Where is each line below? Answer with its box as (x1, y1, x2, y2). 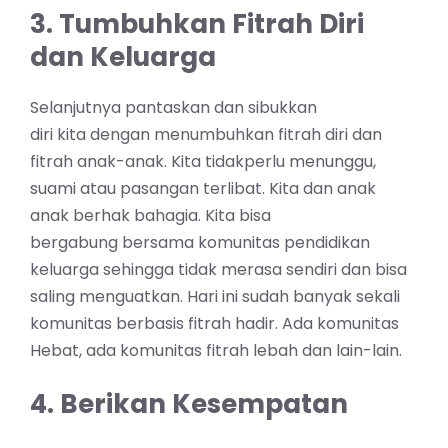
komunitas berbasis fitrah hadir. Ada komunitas (30, 312, 399, 336)
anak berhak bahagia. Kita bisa (30, 204, 271, 228)
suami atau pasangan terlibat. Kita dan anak (30, 177, 376, 201)
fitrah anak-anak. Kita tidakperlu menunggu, (30, 150, 376, 174)
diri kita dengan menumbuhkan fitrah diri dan (30, 123, 382, 147)
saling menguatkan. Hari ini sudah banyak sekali (30, 285, 400, 309)
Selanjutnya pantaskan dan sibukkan (30, 96, 317, 120)
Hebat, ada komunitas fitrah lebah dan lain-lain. (30, 339, 402, 363)
